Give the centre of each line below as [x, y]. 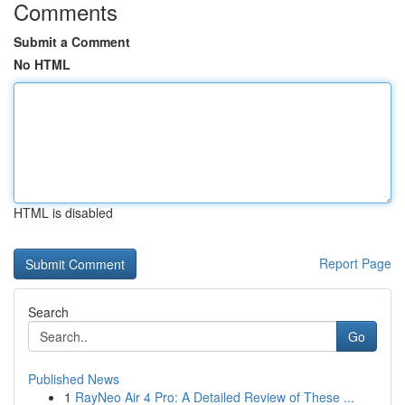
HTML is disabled [63, 212]
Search [48, 312]
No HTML [42, 64]
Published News [74, 379]
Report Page [355, 263]
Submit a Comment [72, 42]
